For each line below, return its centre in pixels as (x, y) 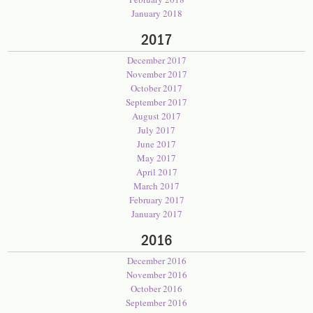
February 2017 (156, 200)
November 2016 (156, 275)
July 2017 (156, 130)
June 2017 (156, 144)
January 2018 (156, 13)
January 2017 (156, 214)
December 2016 (156, 261)
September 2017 (156, 102)
